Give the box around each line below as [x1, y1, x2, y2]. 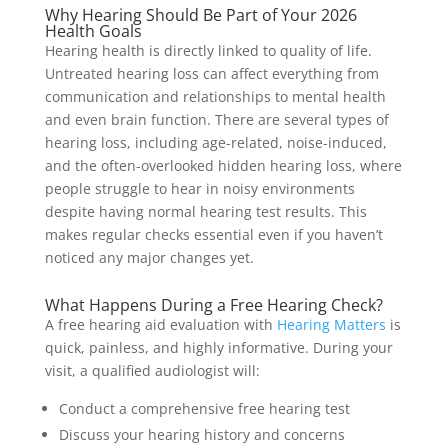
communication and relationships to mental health [44, 86, 386, 106]
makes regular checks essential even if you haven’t [44, 224, 383, 244]
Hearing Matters [276, 314, 386, 334]
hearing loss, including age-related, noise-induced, [44, 132, 387, 152]
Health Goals [44, 19, 142, 42]
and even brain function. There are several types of [44, 109, 389, 129]
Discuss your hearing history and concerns [58, 424, 345, 444]
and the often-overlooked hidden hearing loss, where [44, 155, 402, 175]
